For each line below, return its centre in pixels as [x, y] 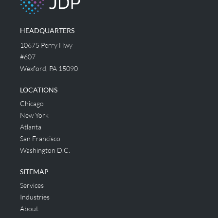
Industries [35, 197]
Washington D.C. [45, 150]
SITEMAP [34, 172]
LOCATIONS [39, 90]
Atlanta [31, 127]
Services [32, 185]
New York [34, 115]
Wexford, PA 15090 [49, 68]
